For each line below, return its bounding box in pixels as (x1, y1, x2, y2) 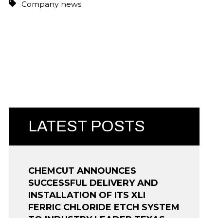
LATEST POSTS (28, 118, 145, 135)
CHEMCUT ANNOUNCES (28, 165, 136, 177)
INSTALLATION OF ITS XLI (28, 190, 145, 201)
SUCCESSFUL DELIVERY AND (28, 178, 158, 189)
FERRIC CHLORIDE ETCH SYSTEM (28, 202, 180, 213)
